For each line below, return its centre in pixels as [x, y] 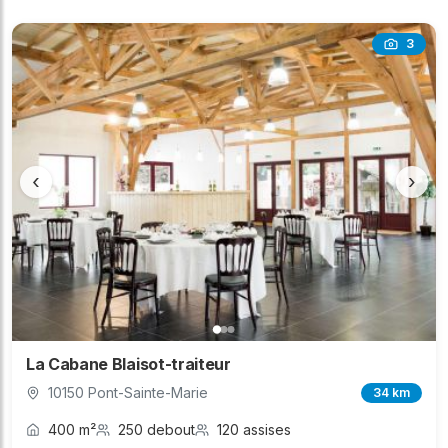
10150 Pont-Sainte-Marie [128, 393]
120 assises [254, 430]
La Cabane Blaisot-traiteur [128, 364]
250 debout [156, 430]
